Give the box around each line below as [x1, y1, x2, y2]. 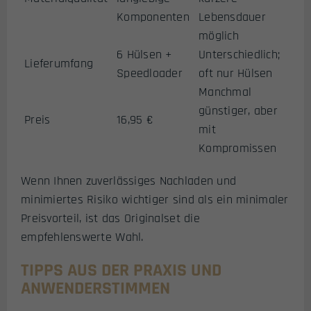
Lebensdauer [199, 9, 266, 26]
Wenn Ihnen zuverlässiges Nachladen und [21, 173, 237, 190]
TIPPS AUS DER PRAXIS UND [21, 258, 221, 282]
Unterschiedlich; [199, 47, 280, 63]
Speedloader [117, 65, 183, 82]
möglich [199, 28, 239, 44]
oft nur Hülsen [199, 65, 273, 82]
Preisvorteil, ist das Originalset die [21, 210, 200, 227]
